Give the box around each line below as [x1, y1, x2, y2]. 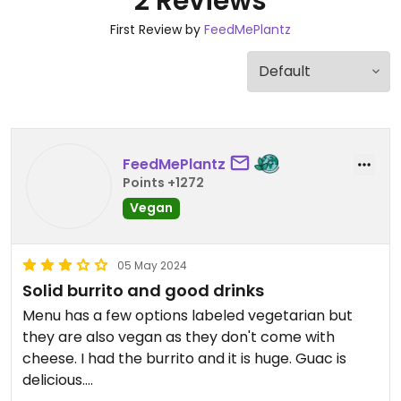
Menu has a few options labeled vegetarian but [22, 305, 353, 326]
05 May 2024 [117, 258, 187, 273]
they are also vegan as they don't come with [22, 327, 335, 347]
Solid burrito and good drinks [22, 279, 264, 302]
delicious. [22, 370, 85, 390]
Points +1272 [123, 173, 204, 192]
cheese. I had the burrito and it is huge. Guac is [22, 348, 346, 369]
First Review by [110, 21, 204, 38]
